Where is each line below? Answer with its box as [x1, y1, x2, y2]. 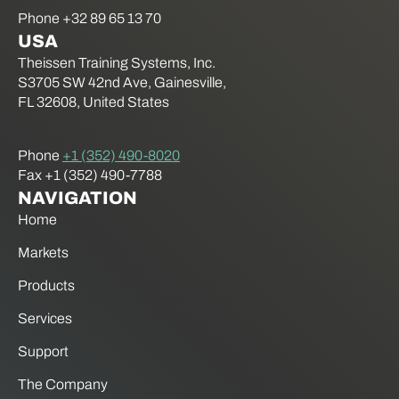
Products [18, 278, 75, 294]
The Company [18, 377, 108, 393]
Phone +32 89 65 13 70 [18, 11, 161, 27]
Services [18, 311, 72, 327]
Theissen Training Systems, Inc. [18, 55, 216, 71]
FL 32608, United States [18, 94, 169, 110]
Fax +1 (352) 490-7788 [18, 167, 162, 183]
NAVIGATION [18, 188, 137, 208]
